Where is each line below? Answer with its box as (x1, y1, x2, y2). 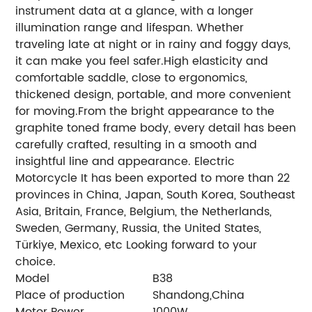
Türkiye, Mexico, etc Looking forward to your (15, 235, 258, 254)
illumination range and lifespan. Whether (15, 18, 244, 37)
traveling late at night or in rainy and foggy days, (15, 35, 291, 54)
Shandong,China (153, 286, 245, 304)
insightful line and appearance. (15, 152, 192, 171)
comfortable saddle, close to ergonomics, (15, 68, 248, 87)
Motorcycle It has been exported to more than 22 (15, 169, 290, 187)
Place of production (15, 286, 125, 304)
